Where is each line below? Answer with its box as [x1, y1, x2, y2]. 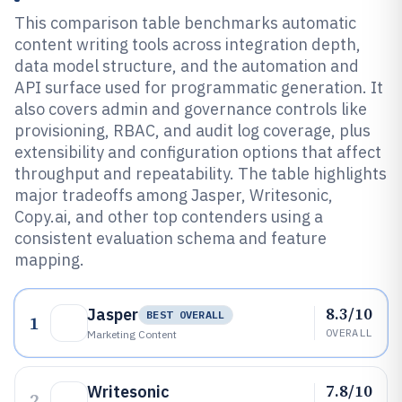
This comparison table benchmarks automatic [14, 13, 356, 33]
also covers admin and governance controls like [14, 99, 367, 119]
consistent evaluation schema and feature [14, 228, 327, 249]
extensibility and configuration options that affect [14, 142, 381, 162]
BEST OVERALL [146, 308, 225, 321]
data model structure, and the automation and [14, 56, 359, 76]
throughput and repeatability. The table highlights [14, 163, 387, 184]
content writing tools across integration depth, [14, 34, 361, 55]
